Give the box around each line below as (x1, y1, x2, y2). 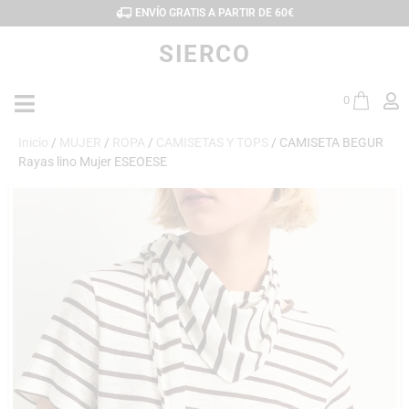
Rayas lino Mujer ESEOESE (18, 154, 167, 169)
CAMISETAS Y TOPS (156, 135, 268, 150)
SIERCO (159, 40, 250, 68)
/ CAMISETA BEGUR (268, 135, 383, 150)
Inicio (18, 135, 48, 150)
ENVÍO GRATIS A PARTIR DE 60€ (131, 5, 294, 19)
